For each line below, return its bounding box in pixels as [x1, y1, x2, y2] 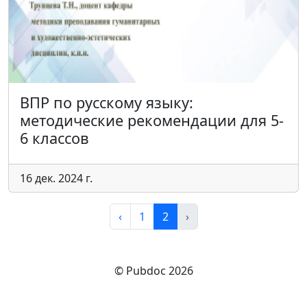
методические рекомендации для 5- [20, 110, 284, 130]
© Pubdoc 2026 [114, 263, 193, 278]
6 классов [20, 128, 89, 148]
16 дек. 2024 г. [20, 171, 93, 186]
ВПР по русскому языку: [20, 93, 193, 112]
